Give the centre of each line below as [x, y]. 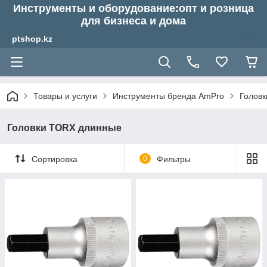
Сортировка [55, 159]
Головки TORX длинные [64, 128]
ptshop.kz [32, 39]
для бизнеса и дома [133, 21]
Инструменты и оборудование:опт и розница [133, 8]
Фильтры [173, 159]
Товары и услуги [65, 96]
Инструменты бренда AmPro [168, 96]
